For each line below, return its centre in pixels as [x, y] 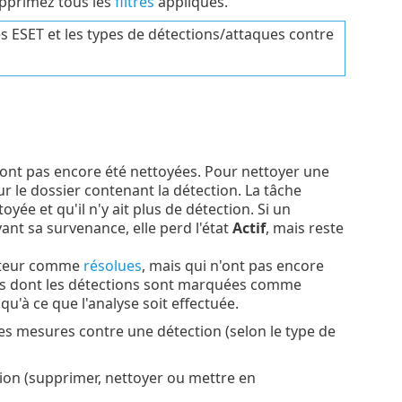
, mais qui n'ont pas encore [232, 266]
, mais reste [304, 228]
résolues [112, 266]
